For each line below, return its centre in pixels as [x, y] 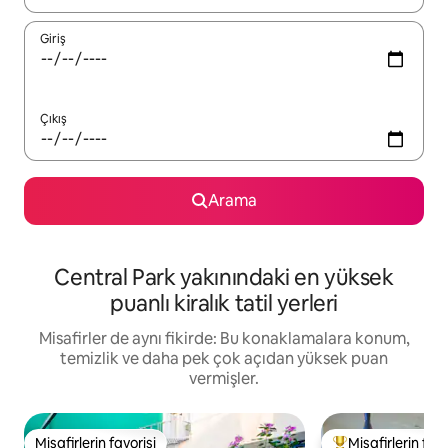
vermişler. [224, 378]
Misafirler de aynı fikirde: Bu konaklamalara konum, [224, 338]
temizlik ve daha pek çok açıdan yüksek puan [224, 358]
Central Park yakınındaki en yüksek [224, 277]
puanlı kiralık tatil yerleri [224, 303]
